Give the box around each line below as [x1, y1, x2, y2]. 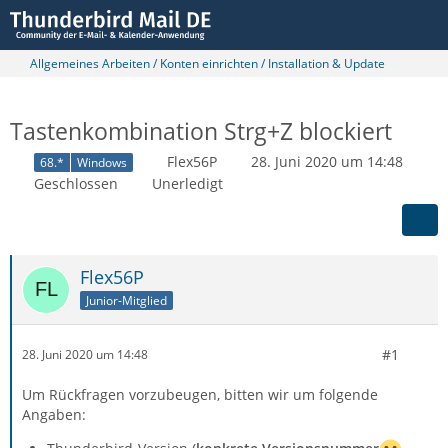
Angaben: [22, 404, 86, 424]
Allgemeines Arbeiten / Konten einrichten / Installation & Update [30, 55, 385, 72]
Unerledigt [152, 173, 223, 193]
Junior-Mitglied [86, 291, 167, 309]
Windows [77, 153, 127, 171]
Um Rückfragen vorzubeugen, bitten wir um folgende [22, 384, 378, 404]
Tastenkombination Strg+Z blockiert [10, 115, 392, 147]
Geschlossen [34, 173, 118, 193]
